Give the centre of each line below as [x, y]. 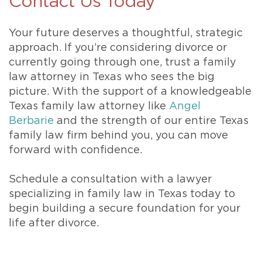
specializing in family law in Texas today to [122, 194]
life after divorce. [54, 224]
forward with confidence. [75, 151]
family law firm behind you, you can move [118, 136]
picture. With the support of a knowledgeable [130, 92]
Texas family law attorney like [89, 107]
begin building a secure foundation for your [125, 209]
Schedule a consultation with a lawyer [110, 180]
